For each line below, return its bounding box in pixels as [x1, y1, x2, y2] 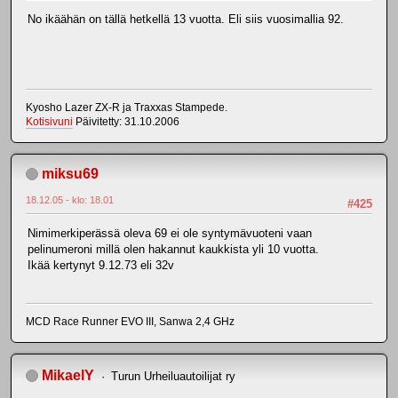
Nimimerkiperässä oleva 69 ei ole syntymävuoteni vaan [28, 226, 312, 240]
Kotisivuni [26, 115, 73, 128]
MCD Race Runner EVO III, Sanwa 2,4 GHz [26, 314, 235, 328]
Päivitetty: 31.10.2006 [73, 115, 179, 128]
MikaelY [42, 367, 94, 383]
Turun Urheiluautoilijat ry [110, 369, 235, 383]
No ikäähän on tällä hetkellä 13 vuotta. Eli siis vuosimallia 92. [28, 12, 344, 26]
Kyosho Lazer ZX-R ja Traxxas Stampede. [26, 100, 227, 114]
